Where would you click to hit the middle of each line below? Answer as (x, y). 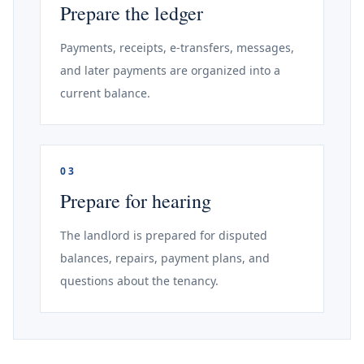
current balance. (105, 93)
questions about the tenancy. (139, 281)
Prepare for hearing (136, 201)
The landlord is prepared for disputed (164, 235)
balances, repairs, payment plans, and (165, 258)
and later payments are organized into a (170, 70)
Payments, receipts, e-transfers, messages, (177, 48)
